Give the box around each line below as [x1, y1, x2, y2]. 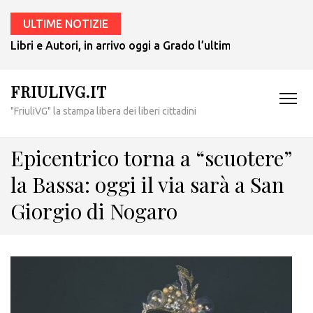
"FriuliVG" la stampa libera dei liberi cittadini [10, 105, 196, 117]
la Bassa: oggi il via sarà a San [10, 170, 284, 198]
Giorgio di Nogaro [10, 197, 177, 225]
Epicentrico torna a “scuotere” [10, 144, 292, 172]
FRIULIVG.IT [10, 81, 107, 102]
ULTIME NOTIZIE [23, 17, 108, 30]
